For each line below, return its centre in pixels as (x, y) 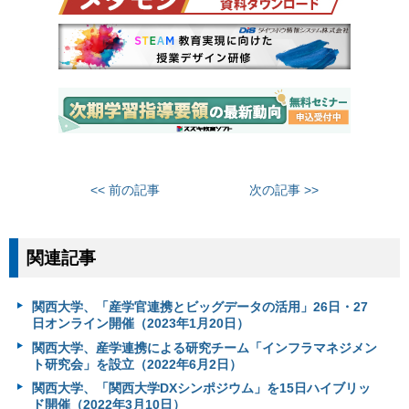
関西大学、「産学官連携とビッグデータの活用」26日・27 (199, 307)
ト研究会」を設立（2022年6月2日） (136, 364)
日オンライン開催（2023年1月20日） (140, 324)
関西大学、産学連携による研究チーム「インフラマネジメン (204, 347)
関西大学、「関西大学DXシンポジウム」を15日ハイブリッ (201, 388)
